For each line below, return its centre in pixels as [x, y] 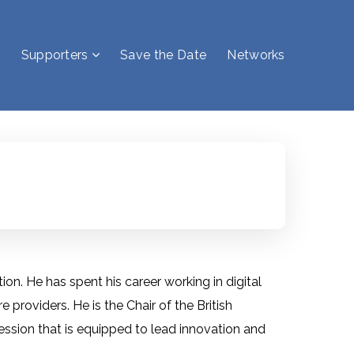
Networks [256, 55]
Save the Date [164, 55]
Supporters [55, 55]
